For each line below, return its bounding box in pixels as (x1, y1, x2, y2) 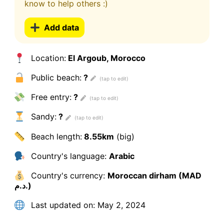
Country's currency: (28, 170, 107, 180)
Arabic (108, 150, 134, 161)
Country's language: (28, 150, 109, 161)
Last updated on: (28, 200, 95, 210)
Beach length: (28, 131, 82, 141)
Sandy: (28, 111, 56, 122)
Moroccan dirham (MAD (107, 170, 201, 180)
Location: (28, 52, 66, 63)
